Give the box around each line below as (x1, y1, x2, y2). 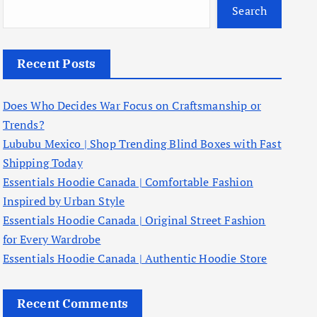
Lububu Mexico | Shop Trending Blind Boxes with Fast (2, 136, 282, 152)
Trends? (2, 117, 45, 133)
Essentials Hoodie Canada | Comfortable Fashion (2, 174, 253, 190)
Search (232, 3, 267, 19)
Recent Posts (16, 56, 96, 72)
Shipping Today (2, 155, 83, 171)
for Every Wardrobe (2, 231, 101, 248)
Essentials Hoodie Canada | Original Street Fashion (2, 212, 266, 229)
